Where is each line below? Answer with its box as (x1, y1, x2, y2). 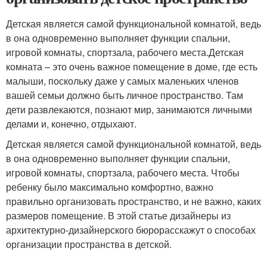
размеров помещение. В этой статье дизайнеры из (6, 208, 231, 222)
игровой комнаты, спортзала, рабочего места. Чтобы (6, 165, 240, 179)
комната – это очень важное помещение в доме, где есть (6, 59, 257, 73)
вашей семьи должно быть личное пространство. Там (6, 88, 243, 102)
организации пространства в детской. (6, 237, 172, 251)
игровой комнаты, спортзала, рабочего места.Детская (6, 45, 244, 59)
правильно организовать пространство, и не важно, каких (6, 194, 261, 208)
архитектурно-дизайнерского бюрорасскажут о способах (6, 222, 256, 237)
